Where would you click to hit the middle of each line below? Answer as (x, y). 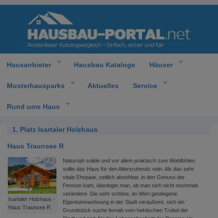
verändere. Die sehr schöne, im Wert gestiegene (120, 194)
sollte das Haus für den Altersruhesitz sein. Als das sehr (128, 169)
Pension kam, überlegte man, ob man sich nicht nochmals (131, 185)
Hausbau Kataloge (104, 64)
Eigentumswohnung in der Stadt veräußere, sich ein (124, 202)
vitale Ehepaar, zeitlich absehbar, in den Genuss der (124, 177)
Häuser (161, 64)
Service (145, 85)
